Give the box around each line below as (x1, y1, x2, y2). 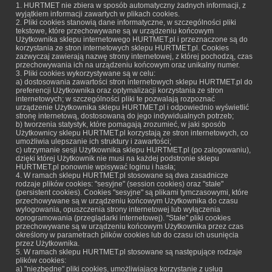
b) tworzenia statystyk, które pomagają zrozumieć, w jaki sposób (16, 120, 226, 129)
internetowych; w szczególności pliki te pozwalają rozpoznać (16, 95, 215, 103)
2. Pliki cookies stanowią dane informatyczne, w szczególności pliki (16, 18, 236, 27)
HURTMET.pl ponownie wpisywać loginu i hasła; (16, 163, 175, 171)
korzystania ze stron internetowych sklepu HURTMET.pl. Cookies (16, 44, 229, 52)
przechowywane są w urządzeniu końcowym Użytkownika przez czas (16, 222, 243, 231)
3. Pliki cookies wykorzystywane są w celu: (16, 69, 155, 78)
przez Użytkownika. (16, 239, 80, 248)
